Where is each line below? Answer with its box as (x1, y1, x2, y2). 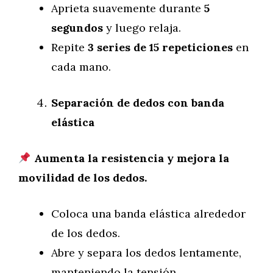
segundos (51, 21, 103, 35)
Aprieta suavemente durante (51, 1, 204, 15)
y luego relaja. (103, 21, 181, 35)
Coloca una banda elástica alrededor (51, 207, 246, 221)
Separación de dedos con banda (51, 96, 224, 110)
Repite (51, 40, 88, 54)
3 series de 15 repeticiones (88, 40, 233, 54)
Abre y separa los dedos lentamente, (51, 246, 241, 260)
